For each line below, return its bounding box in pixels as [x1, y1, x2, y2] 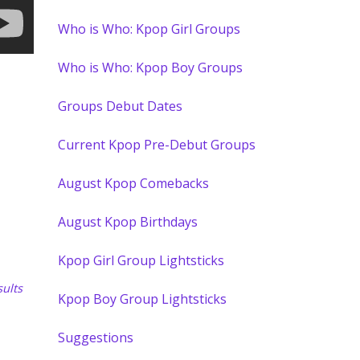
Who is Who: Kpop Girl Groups [58, 20, 241, 38]
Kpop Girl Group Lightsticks [58, 252, 225, 269]
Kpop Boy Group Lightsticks [58, 290, 227, 308]
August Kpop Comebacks [58, 174, 210, 192]
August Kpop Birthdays [58, 213, 198, 231]
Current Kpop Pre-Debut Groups [58, 136, 256, 153]
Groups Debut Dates [58, 97, 183, 115]
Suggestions [58, 329, 134, 346]
